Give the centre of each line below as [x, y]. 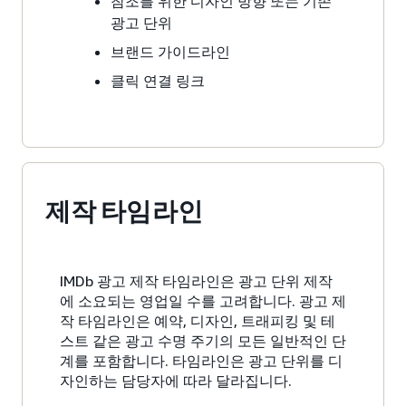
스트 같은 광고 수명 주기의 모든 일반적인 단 [203, 340]
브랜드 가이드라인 [170, 51]
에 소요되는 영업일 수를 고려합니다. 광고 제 [203, 300]
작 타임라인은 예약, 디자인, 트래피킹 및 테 [198, 320]
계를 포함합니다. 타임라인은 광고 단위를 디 [201, 360]
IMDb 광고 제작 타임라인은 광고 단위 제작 [196, 280]
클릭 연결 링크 [158, 80]
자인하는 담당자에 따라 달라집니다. [176, 380]
